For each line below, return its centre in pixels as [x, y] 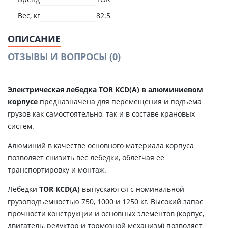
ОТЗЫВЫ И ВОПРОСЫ [59, 56]
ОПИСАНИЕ [34, 39]
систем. [21, 126]
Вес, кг [29, 16]
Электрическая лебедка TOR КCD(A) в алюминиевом [105, 89]
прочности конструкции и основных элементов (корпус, [106, 213]
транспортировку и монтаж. [57, 170]
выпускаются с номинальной [133, 189]
